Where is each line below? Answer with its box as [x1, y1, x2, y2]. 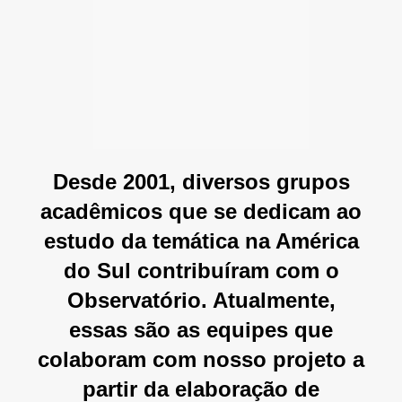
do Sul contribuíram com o [63, 258, 339, 283]
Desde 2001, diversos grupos [52, 169, 350, 194]
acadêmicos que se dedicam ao [40, 198, 362, 223]
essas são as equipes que [69, 317, 333, 342]
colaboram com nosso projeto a [38, 346, 364, 371]
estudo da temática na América [43, 228, 359, 253]
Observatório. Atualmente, [66, 287, 336, 312]
